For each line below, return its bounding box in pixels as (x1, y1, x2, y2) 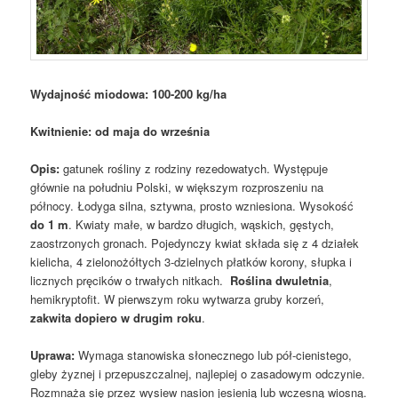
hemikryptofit (30, 290, 98, 307)
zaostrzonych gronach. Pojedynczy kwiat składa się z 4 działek (30, 234, 360, 251)
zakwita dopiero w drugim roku (30, 308, 203, 326)
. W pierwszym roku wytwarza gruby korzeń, (97, 290, 325, 307)
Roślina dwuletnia (230, 271, 330, 289)
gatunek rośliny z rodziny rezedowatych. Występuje (63, 159, 329, 177)
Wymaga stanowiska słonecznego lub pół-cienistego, (78, 346, 353, 363)
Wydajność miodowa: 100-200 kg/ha (30, 84, 227, 102)
